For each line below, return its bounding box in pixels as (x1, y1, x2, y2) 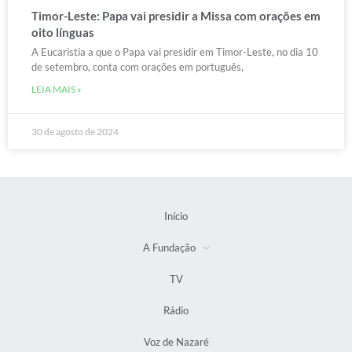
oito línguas (31, 25, 94, 40)
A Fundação (142, 241, 196, 255)
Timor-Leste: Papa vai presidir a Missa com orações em (31, 9, 321, 24)
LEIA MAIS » (31, 83, 82, 96)
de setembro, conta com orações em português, (31, 60, 244, 74)
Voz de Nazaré (143, 335, 209, 349)
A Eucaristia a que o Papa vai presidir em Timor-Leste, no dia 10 (31, 46, 318, 59)
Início (164, 210, 188, 223)
